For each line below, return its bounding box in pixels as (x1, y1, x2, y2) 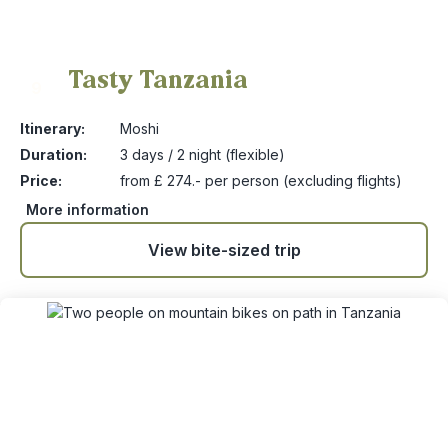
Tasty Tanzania (68, 63, 248, 97)
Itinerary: (20, 120, 85, 137)
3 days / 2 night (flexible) (120, 146, 285, 163)
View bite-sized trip (147, 240, 301, 260)
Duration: (20, 146, 87, 163)
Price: (20, 172, 62, 189)
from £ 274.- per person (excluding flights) (120, 172, 402, 189)
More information (26, 200, 149, 218)
